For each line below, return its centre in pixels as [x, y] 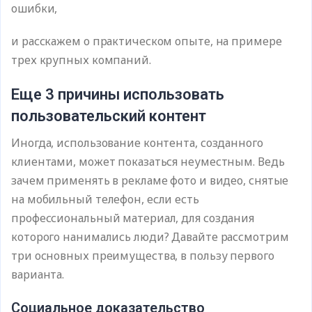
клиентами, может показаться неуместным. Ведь [148, 162]
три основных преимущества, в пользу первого [143, 256]
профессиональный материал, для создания [133, 218]
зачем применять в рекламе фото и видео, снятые [150, 180]
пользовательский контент [109, 116]
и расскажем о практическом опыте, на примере [147, 41]
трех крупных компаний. [81, 60]
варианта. [38, 274]
